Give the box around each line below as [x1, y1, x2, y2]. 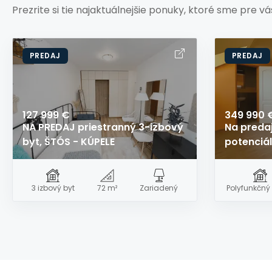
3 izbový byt [31, 183, 75, 194]
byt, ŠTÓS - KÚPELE [22, 134, 115, 149]
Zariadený [140, 183, 178, 194]
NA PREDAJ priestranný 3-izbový [22, 120, 183, 134]
